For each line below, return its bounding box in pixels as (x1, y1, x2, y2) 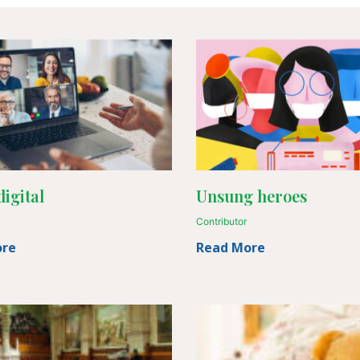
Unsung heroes (196, 184, 307, 207)
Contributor (196, 215, 247, 227)
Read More (196, 238, 265, 256)
